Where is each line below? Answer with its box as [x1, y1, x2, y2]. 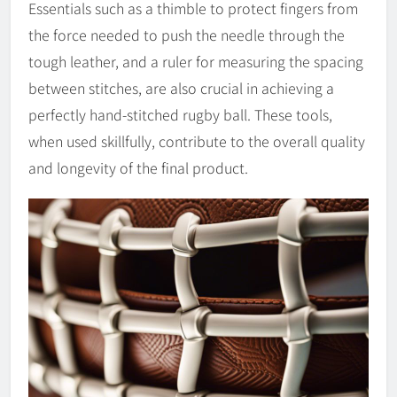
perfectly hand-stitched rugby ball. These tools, [28, 103, 332, 125]
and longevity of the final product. [28, 156, 248, 178]
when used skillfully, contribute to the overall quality [28, 129, 365, 152]
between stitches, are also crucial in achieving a [28, 76, 334, 98]
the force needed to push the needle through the [28, 23, 345, 45]
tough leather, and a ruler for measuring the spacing [28, 50, 363, 72]
